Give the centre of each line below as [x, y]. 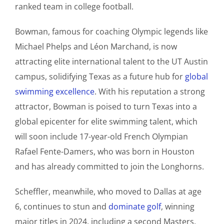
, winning [178, 207]
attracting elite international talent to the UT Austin [111, 62]
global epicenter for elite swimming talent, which [106, 122]
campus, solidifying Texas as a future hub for [100, 77]
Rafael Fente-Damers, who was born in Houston [105, 152]
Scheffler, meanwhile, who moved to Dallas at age [108, 192]
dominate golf [135, 207]
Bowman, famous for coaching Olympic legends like [111, 32]
